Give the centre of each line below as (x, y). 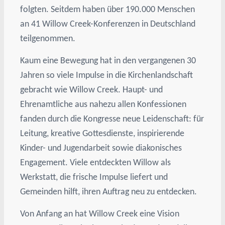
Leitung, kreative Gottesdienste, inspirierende (102, 133)
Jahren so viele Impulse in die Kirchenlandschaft (107, 75)
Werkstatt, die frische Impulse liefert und (94, 177)
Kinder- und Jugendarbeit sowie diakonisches (101, 148)
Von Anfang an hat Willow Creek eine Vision (100, 214)
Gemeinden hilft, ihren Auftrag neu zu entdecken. (109, 192)
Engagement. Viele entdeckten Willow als (96, 162)
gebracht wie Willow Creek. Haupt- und (92, 90)
